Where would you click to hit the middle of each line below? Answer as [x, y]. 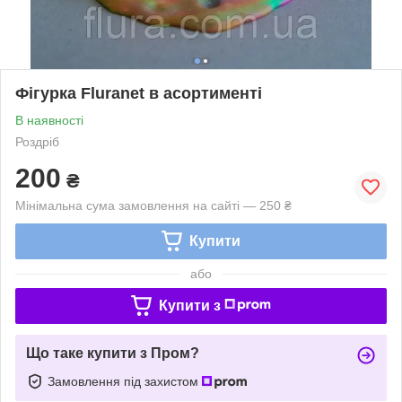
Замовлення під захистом [125, 381]
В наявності [49, 120]
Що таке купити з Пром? [113, 353]
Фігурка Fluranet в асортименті [139, 93]
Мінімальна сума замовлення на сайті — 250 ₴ [153, 205]
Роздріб [37, 141]
